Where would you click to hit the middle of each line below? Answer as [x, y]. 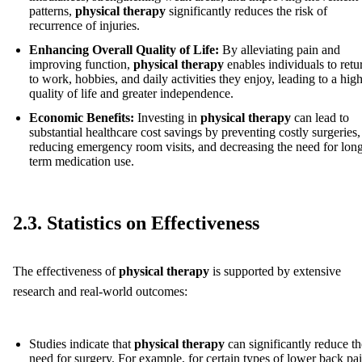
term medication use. [82, 162]
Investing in [167, 118]
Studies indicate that [82, 344]
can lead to [320, 118]
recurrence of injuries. [84, 26]
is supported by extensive [275, 271]
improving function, [81, 65]
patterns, [52, 11]
